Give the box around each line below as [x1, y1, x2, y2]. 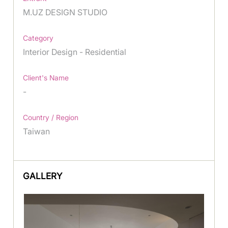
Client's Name [23, 73, 69, 82]
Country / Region [23, 113, 79, 122]
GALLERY [23, 171, 63, 182]
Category [23, 34, 54, 43]
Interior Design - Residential [23, 47, 129, 58]
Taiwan [23, 126, 50, 137]
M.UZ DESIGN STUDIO [23, 7, 108, 18]
